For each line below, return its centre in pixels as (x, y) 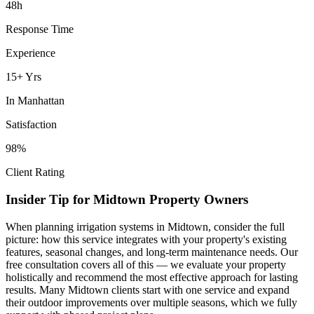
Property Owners (197, 200)
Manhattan (41, 101)
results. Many (37, 289)
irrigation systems (115, 226)
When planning (41, 226)
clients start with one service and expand (199, 289)
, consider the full (246, 226)
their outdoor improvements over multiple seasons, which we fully (151, 302)
